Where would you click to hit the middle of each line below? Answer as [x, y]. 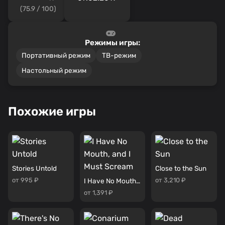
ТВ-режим [119, 55]
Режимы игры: [113, 42]
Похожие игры [52, 111]
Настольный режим [54, 70]
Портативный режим [56, 55]
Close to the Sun [181, 168]
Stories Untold [34, 168]
